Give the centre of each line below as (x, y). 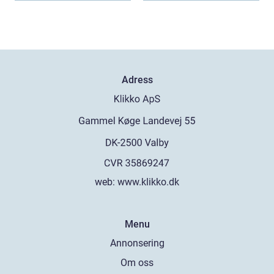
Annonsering (137, 243)
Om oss (137, 263)
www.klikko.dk (148, 182)
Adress (137, 80)
